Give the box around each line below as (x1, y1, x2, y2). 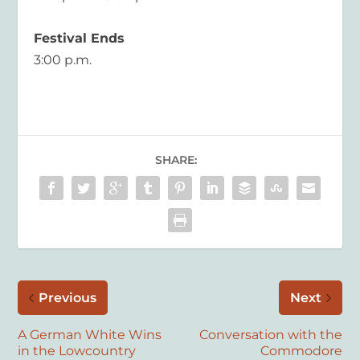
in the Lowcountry (18, 342, 137, 358)
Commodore (260, 342, 342, 358)
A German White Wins (18, 326, 162, 342)
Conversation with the (198, 326, 342, 342)
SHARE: (155, 152, 197, 167)
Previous (39, 289, 97, 305)
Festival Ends (34, 30, 125, 46)
